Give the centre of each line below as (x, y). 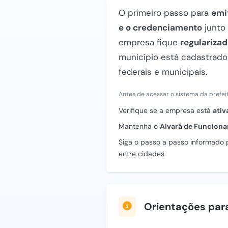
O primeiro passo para (165, 13)
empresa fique (149, 42)
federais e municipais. (163, 72)
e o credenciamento (160, 27)
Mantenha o (139, 126)
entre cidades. (142, 154)
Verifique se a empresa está (166, 110)
